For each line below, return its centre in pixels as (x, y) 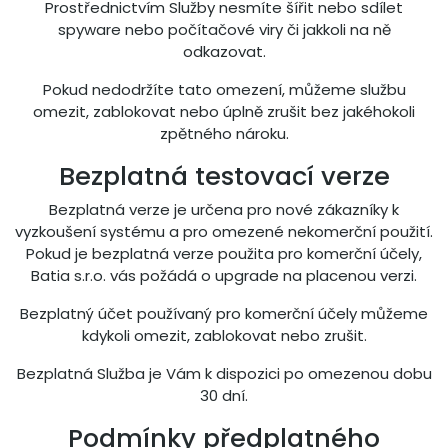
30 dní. (224, 395)
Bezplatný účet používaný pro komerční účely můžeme (224, 313)
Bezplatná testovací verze (224, 176)
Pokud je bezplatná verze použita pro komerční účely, (224, 253)
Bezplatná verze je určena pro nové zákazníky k (224, 209)
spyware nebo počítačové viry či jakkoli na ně (224, 29)
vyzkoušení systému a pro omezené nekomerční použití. (224, 231)
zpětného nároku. (224, 133)
